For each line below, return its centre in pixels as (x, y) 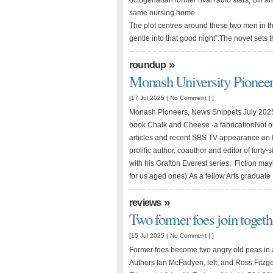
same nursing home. (163, 13)
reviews (145, 203)
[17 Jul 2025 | (150, 98)
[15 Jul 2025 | (150, 236)
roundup (148, 65)
